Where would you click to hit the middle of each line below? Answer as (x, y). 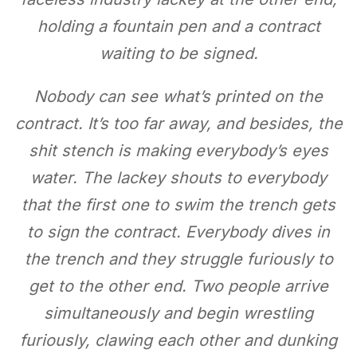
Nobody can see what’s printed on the (178, 96)
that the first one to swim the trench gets (178, 205)
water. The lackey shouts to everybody (178, 178)
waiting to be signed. (178, 53)
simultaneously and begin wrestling (178, 313)
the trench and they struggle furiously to (178, 259)
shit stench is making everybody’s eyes (178, 151)
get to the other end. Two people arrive (178, 286)
